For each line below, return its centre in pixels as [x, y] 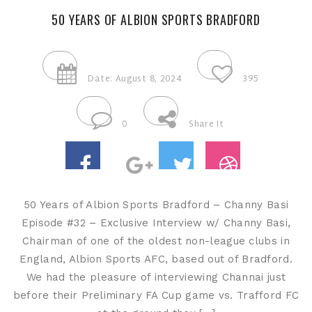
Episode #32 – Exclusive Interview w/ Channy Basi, [156, 223]
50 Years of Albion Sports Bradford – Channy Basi [156, 204]
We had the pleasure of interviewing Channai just [156, 277]
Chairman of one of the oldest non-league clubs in [156, 241]
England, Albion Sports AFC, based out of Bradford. [156, 259]
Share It [206, 124]
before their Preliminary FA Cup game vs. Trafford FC [156, 295]
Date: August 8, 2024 [135, 79]
